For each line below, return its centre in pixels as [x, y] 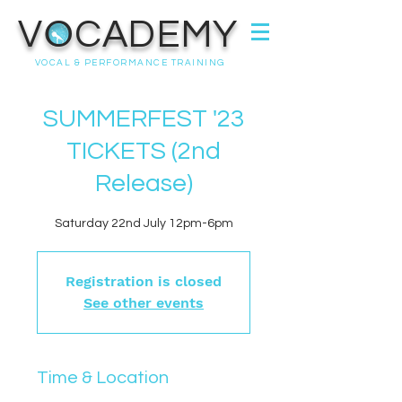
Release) [144, 184]
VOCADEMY [128, 35]
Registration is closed [144, 281]
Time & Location [103, 378]
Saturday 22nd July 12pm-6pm [144, 223]
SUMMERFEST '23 [144, 119]
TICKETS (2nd [144, 151]
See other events [144, 303]
